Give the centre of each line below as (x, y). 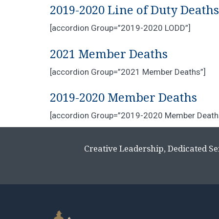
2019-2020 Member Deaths (123, 98)
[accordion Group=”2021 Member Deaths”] (128, 72)
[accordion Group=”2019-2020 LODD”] (120, 28)
